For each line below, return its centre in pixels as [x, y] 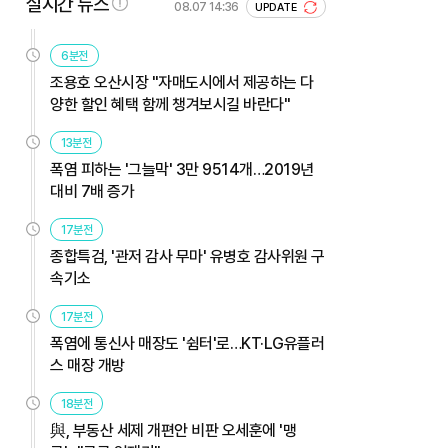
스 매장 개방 [87, 365]
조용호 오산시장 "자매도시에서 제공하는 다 [182, 82]
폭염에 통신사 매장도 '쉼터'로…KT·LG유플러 [187, 343]
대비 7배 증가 [92, 191]
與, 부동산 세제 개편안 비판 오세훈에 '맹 [173, 430]
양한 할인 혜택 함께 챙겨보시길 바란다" [170, 104]
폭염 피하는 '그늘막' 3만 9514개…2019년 [182, 169]
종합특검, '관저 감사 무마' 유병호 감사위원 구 [187, 256]
